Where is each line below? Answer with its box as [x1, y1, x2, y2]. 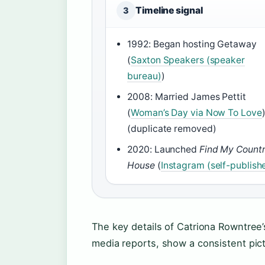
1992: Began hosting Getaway [127, 38, 257, 50]
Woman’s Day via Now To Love [131, 106, 262, 118]
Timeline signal [135, 4, 203, 16]
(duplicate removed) [127, 122, 216, 134]
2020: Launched [127, 143, 199, 155]
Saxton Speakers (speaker [131, 54, 245, 66]
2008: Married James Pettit [127, 91, 246, 102]
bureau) [127, 70, 161, 82]
